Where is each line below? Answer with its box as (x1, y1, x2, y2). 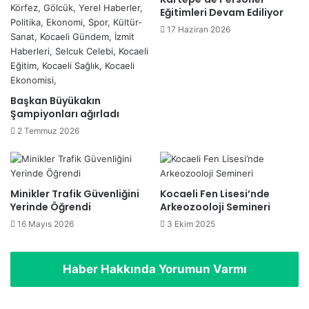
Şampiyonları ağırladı (10, 106, 119, 121)
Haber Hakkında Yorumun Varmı (62, 261, 247, 276)
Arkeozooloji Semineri (160, 199, 270, 214)
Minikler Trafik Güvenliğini (10, 186, 139, 201)
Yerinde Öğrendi (10, 199, 91, 214)
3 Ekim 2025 (167, 218, 215, 229)
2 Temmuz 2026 (17, 125, 79, 136)
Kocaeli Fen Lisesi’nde (160, 186, 270, 201)
